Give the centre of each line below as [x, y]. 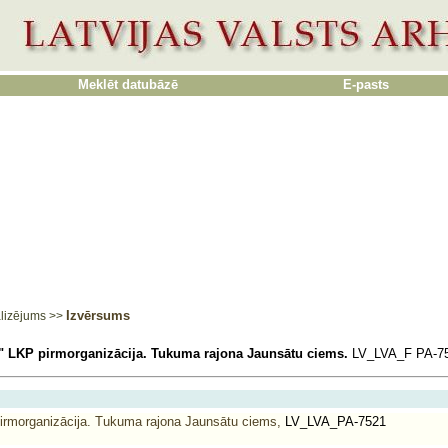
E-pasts [366, 84]
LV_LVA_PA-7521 [333, 421]
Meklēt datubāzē [128, 84]
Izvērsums [98, 315]
